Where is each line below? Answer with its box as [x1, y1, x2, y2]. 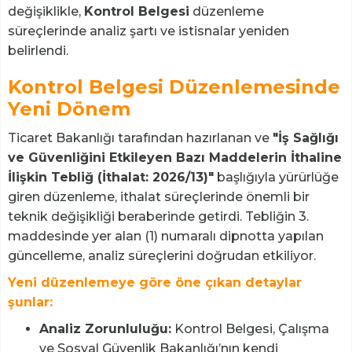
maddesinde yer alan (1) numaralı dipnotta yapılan [8, 229, 324, 244]
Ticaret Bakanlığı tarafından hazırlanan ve [8, 130, 273, 146]
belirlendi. [8, 43, 68, 59]
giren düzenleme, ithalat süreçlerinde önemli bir [8, 189, 310, 205]
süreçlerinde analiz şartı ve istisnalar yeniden [8, 24, 289, 39]
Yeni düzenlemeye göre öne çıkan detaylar [8, 275, 302, 291]
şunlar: [8, 295, 53, 310]
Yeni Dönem [8, 97, 130, 121]
